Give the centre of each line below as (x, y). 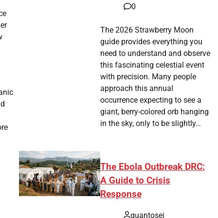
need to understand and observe (155, 53)
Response (121, 194)
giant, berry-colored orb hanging (155, 111)
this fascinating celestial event (153, 65)
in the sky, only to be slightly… (151, 123)
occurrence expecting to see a (151, 100)
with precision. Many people (148, 76)
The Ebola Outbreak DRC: (152, 167)
